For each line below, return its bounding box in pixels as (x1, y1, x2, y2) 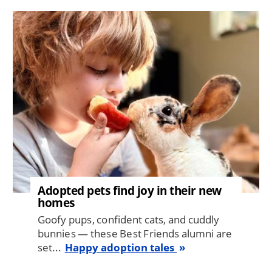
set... (38, 240, 62, 254)
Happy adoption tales (64, 240, 177, 254)
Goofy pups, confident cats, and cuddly (38, 212, 220, 226)
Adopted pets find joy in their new (38, 182, 222, 199)
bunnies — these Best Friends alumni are (38, 226, 232, 240)
